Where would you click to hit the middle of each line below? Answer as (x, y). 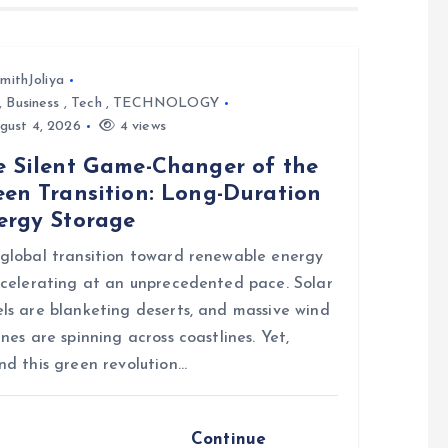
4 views (140, 126)
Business (33, 103)
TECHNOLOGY (166, 103)
